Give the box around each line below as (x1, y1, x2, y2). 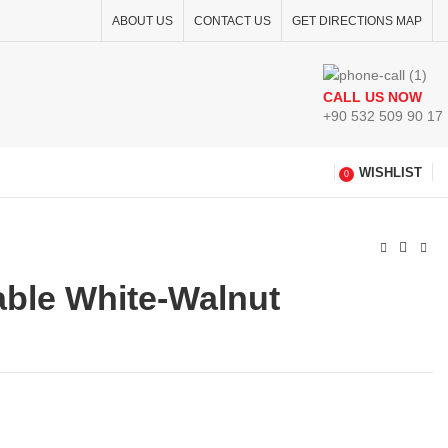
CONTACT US (194, 13, 271, 28)
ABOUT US (112, 13, 173, 28)
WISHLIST (359, 164, 422, 180)
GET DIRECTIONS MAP (292, 13, 422, 28)
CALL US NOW (323, 88, 422, 105)
